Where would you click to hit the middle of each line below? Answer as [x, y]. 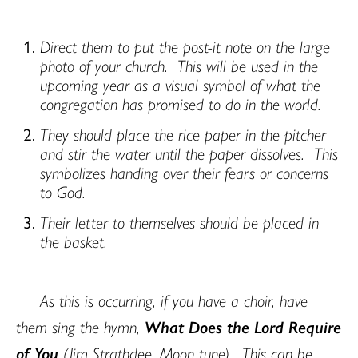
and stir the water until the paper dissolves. [172, 152]
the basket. [74, 240]
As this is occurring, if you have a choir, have [174, 299]
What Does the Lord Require [243, 326]
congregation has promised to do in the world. [183, 103]
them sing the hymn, [80, 326]
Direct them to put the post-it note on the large [185, 45]
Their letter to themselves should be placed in [179, 221]
